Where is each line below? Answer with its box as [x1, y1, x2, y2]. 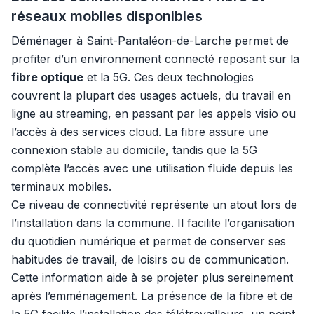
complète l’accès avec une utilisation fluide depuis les [11, 161, 293, 175]
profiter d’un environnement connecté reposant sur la [11, 52, 299, 66]
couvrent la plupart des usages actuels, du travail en [11, 88, 291, 102]
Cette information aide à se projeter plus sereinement [11, 271, 293, 285]
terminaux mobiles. [11, 179, 111, 193]
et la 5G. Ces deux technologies [83, 70, 254, 84]
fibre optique [11, 70, 83, 84]
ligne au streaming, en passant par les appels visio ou [11, 107, 296, 121]
